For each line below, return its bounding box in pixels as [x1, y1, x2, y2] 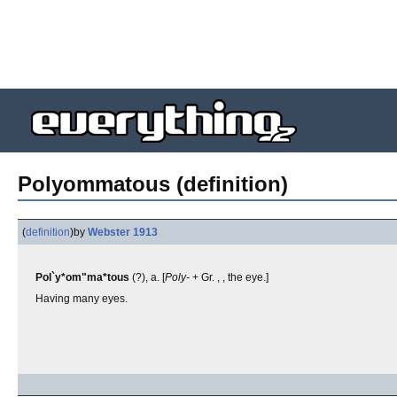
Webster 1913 [88, 226, 158, 238]
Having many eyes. [35, 292, 128, 305]
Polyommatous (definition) [18, 172, 288, 196]
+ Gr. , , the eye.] [190, 271, 269, 284]
